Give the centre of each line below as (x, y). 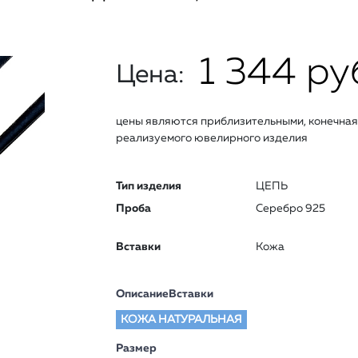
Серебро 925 (290, 209)
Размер (136, 348)
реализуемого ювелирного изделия (211, 138)
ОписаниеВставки (164, 294)
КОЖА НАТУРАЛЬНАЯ (181, 320)
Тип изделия (148, 186)
